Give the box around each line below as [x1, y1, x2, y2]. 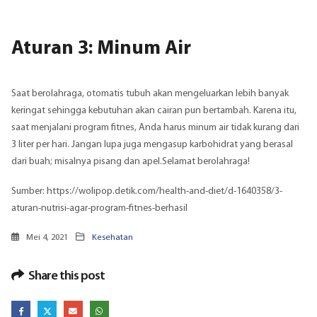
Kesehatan [92, 233, 133, 242]
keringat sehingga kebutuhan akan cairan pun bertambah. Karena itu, [11, 105, 296, 116]
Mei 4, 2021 [24, 233, 68, 242]
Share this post [28, 269, 105, 283]
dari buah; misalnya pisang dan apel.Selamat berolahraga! [11, 156, 250, 167]
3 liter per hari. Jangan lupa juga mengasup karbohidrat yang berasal [11, 139, 293, 150]
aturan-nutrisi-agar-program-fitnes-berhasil [11, 203, 188, 214]
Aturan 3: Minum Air [11, 38, 191, 59]
